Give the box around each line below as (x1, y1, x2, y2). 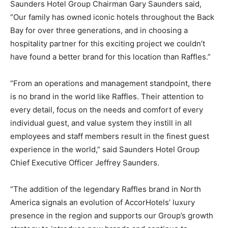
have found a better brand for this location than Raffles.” (10, 51, 211, 62)
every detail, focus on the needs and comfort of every (10, 104, 203, 115)
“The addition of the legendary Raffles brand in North (10, 184, 201, 194)
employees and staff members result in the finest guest (10, 131, 209, 141)
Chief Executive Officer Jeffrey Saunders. (10, 157, 159, 167)
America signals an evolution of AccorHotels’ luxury (10, 197, 195, 207)
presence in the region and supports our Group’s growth (10, 210, 213, 220)
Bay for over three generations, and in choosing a (10, 25, 188, 35)
